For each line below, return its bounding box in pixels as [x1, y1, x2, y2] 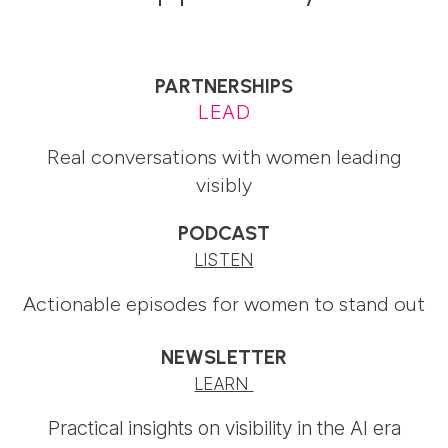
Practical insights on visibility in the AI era [47, 415, 401, 440]
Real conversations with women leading [46, 144, 402, 169]
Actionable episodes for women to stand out [23, 291, 425, 316]
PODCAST [178, 220, 270, 245]
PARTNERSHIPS [155, 73, 293, 98]
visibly [196, 172, 252, 197]
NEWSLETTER [161, 344, 287, 369]
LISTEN [194, 249, 254, 270]
